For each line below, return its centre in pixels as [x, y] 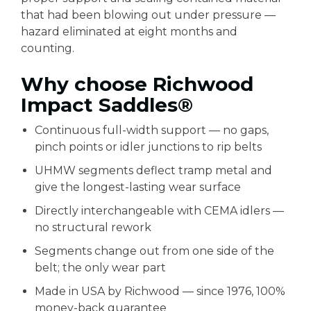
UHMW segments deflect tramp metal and [153, 170]
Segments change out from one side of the [154, 251]
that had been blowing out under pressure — [148, 15]
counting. [48, 48]
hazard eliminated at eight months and [129, 32]
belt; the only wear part [100, 268]
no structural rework [93, 227]
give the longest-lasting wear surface [138, 187]
